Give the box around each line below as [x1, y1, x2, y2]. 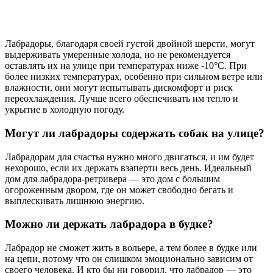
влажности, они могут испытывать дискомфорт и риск [5, 82, 233, 93]
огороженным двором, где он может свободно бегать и [5, 184, 233, 195]
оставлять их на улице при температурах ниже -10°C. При [5, 60, 247, 71]
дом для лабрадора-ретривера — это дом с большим [5, 173, 220, 184]
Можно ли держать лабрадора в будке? [5, 218, 213, 231]
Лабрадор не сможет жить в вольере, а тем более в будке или [5, 243, 257, 253]
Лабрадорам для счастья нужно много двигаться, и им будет [5, 151, 254, 162]
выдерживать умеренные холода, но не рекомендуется [5, 49, 230, 60]
